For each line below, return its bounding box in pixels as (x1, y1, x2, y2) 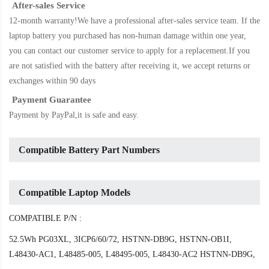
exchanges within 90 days (9, 76, 95, 86)
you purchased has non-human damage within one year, (58, 31, 246, 41)
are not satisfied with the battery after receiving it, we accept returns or (9, 61, 250, 71)
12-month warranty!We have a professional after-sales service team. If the (9, 16, 260, 26)
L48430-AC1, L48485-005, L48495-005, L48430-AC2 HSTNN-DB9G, (9, 250, 255, 259)
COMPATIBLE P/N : (9, 214, 82, 223)
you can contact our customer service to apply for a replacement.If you (9, 46, 250, 56)
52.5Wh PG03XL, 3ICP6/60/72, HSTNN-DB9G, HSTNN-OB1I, (9, 235, 232, 244)
